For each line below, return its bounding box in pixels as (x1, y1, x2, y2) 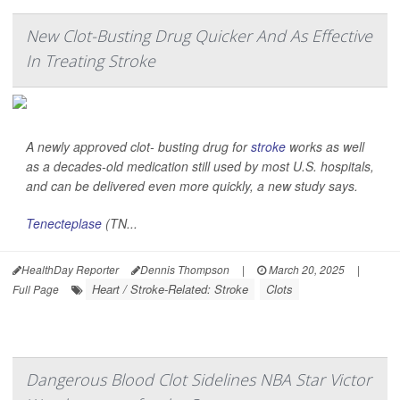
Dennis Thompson (140, 262, 229, 278)
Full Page (12, 281, 59, 297)
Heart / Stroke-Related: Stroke (92, 280, 248, 298)
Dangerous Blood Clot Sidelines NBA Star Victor (26, 369, 371, 391)
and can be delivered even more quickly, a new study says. (26, 177, 358, 196)
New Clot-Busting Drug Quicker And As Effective (26, 25, 372, 47)
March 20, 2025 (266, 262, 345, 278)
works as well (286, 137, 364, 156)
